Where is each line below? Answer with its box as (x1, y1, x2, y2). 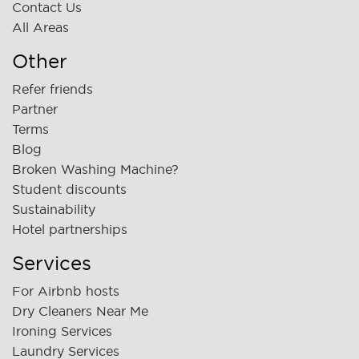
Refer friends (12, 81, 93, 96)
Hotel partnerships (12, 221, 127, 236)
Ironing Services (12, 323, 112, 338)
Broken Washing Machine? (12, 161, 179, 176)
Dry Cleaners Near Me (12, 303, 148, 318)
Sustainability (12, 201, 95, 216)
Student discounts (12, 181, 127, 196)
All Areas (12, 19, 69, 34)
